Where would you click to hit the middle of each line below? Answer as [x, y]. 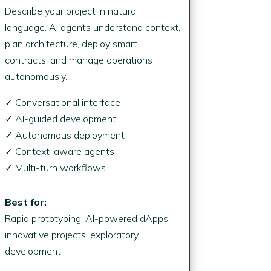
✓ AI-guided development [60, 118]
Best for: [25, 202]
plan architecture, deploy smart [71, 43]
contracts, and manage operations [78, 60]
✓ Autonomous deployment [64, 135]
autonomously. [36, 76]
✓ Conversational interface [62, 102]
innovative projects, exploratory [71, 234]
